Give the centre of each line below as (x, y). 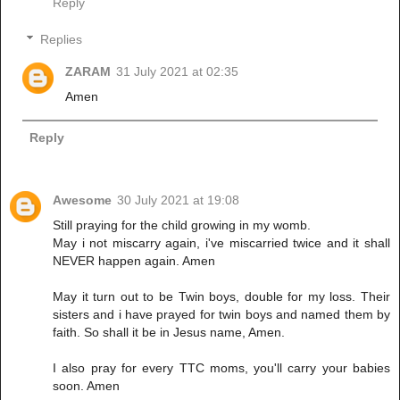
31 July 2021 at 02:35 (178, 72)
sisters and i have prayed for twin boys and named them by (221, 314)
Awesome (82, 200)
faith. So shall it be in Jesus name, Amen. (169, 332)
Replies (62, 40)
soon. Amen (86, 385)
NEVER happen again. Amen (134, 260)
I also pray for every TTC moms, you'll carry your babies (221, 367)
